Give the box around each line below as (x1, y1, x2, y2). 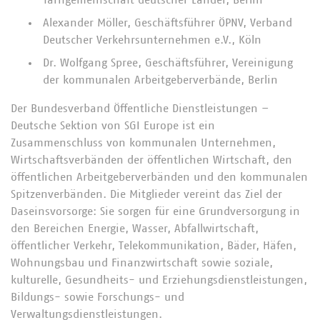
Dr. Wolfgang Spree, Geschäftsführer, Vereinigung (43, 57, 293, 69)
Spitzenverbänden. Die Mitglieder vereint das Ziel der (11, 189, 282, 200)
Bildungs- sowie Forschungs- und (11, 291, 184, 303)
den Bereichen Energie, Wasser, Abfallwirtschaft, (11, 223, 259, 234)
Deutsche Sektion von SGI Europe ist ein (11, 120, 215, 131)
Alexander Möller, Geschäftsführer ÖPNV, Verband (43, 17, 292, 29)
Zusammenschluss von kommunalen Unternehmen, (11, 137, 276, 149)
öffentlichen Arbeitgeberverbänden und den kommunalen (11, 171, 308, 183)
